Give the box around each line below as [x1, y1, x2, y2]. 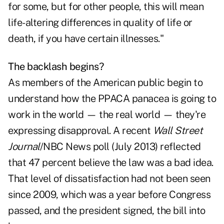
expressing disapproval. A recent [8, 124, 153, 137]
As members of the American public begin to [8, 76, 202, 89]
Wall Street [152, 124, 202, 137]
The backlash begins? [8, 60, 103, 73]
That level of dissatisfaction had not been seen [8, 172, 210, 185]
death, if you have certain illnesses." [8, 32, 163, 45]
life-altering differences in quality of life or [8, 16, 192, 29]
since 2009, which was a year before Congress [8, 188, 210, 201]
